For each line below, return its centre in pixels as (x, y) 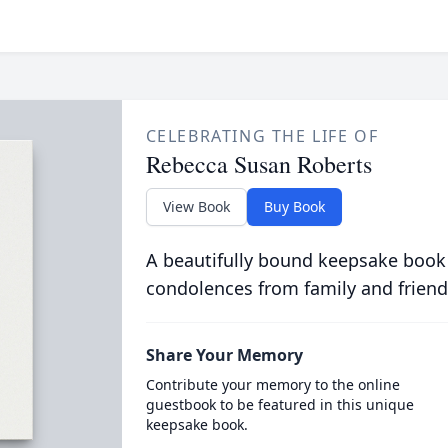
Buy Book (294, 206)
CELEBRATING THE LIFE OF (262, 136)
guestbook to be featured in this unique (279, 404)
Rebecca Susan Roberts (258, 164)
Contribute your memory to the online (272, 384)
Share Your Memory (224, 355)
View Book (196, 206)
